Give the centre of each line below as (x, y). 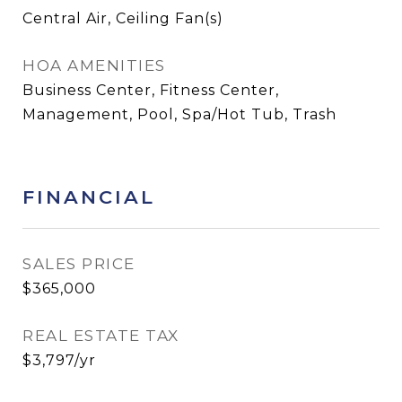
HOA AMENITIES (94, 66)
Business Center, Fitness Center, (151, 90)
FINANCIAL (89, 197)
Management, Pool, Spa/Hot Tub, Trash (179, 114)
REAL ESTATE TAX (101, 336)
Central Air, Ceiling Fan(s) (123, 18)
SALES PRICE (79, 264)
